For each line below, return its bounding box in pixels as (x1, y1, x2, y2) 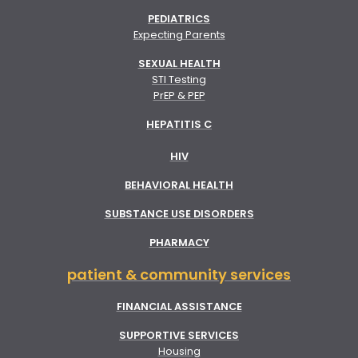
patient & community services (67, 264, 291, 284)
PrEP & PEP (153, 88, 205, 102)
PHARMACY (149, 235, 209, 249)
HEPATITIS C (146, 117, 212, 131)
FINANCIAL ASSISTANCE (116, 299, 242, 313)
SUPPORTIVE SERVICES (119, 328, 239, 342)
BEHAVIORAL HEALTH (125, 177, 233, 192)
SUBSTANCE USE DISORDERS (104, 206, 254, 221)
